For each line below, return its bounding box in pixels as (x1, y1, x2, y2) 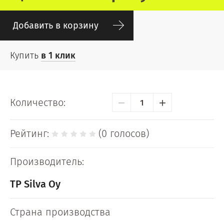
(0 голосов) (98, 127, 149, 139)
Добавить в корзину (13, 20, 98, 31)
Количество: (10, 96, 65, 108)
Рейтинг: (10, 127, 49, 139)
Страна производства (10, 206, 110, 218)
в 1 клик (41, 50, 75, 61)
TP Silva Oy (10, 178, 60, 190)
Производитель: (10, 155, 84, 167)
